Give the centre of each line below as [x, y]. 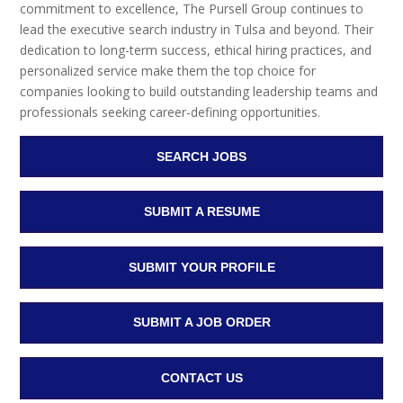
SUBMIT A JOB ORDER [201, 322]
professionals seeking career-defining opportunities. [170, 112]
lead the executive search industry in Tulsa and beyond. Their [197, 29]
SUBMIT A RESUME [201, 212]
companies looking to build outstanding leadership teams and [199, 91]
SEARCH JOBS [201, 156]
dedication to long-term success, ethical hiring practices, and [196, 49]
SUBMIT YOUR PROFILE [201, 267]
